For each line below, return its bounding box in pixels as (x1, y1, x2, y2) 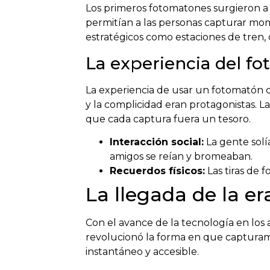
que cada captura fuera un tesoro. (86, 113, 251, 125)
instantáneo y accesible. (86, 246, 199, 258)
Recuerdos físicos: (110, 165, 205, 177)
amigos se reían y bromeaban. (110, 151, 253, 163)
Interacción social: (110, 136, 204, 148)
